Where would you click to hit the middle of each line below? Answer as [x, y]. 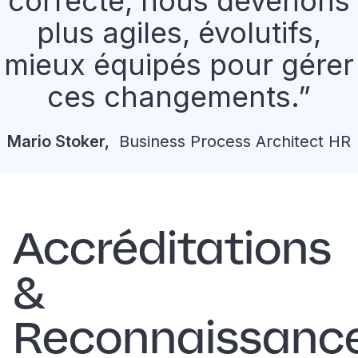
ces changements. [173, 97]
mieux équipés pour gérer [179, 65]
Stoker [80, 141]
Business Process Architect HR [233, 141]
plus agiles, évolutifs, [179, 33]
